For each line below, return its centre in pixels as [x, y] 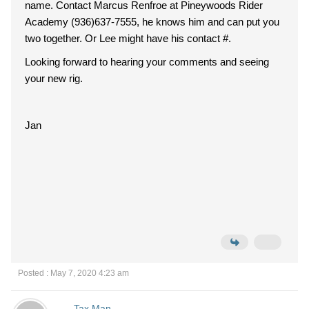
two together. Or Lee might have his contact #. [128, 38]
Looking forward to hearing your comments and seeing [147, 62]
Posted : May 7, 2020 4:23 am [73, 273]
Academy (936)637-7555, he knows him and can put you [152, 22]
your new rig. [54, 78]
